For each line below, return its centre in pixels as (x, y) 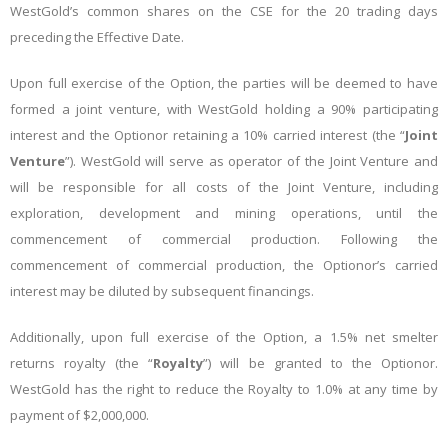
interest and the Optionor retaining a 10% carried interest (191, 135)
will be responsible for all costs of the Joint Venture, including (224, 187)
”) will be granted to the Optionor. (321, 363)
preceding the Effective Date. (97, 37)
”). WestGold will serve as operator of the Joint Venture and (251, 161)
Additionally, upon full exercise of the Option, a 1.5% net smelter (224, 337)
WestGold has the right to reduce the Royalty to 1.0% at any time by (224, 389)
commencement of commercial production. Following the (224, 239)
